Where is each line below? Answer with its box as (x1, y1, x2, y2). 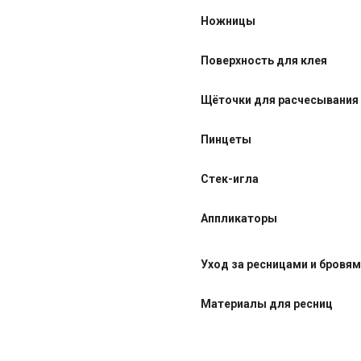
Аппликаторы (201, 212, 277, 225)
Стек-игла (201, 172, 259, 185)
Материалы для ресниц (201, 297, 333, 310)
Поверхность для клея (201, 54, 327, 67)
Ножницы (201, 15, 255, 27)
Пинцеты (201, 133, 251, 146)
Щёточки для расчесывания (201, 93, 359, 106)
